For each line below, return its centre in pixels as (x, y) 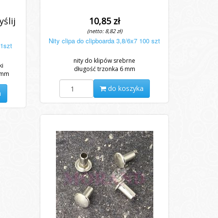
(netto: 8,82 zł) (104, 31)
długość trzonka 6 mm (104, 69)
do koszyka (125, 88)
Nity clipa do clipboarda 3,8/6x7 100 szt (105, 41)
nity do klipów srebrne (105, 61)
